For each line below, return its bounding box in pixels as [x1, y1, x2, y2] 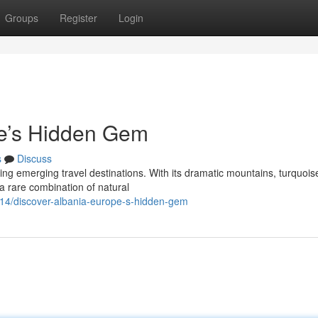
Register [60, 11, 97, 25]
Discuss [17, 151, 52, 165]
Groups [5, 11, 38, 25]
